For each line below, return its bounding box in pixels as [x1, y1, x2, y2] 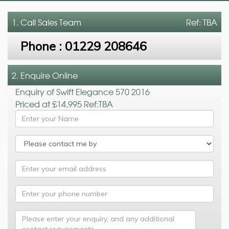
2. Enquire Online [12, 68, 78, 81]
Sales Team [38, 15, 81, 28]
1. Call [12, 15, 38, 28]
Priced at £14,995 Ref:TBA [15, 97, 113, 110]
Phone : [20, 38, 65, 54]
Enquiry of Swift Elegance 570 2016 [15, 85, 150, 98]
